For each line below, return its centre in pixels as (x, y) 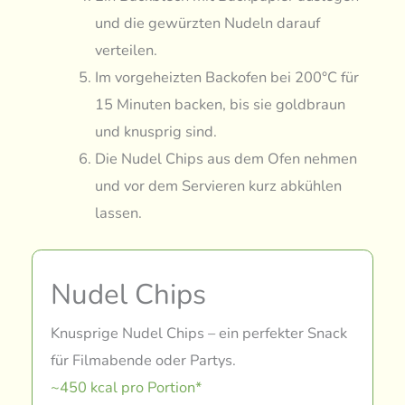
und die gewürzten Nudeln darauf (207, 24)
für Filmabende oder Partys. (144, 360)
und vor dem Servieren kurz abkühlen (218, 186)
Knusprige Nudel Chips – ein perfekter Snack (199, 333)
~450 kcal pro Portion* (127, 387)
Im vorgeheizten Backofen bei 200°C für (226, 78)
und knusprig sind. (155, 132)
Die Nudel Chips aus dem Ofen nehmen (226, 159)
